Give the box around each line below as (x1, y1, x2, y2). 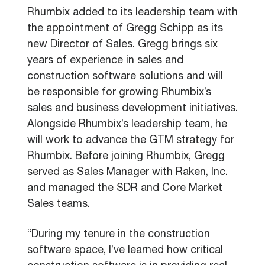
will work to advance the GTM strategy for (27, 135, 234, 146)
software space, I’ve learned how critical (27, 245, 223, 256)
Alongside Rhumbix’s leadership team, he (27, 119, 227, 130)
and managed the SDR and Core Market (27, 183, 222, 194)
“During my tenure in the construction (27, 230, 210, 240)
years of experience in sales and (27, 56, 183, 66)
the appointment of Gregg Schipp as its (27, 24, 223, 34)
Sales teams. (27, 199, 93, 210)
